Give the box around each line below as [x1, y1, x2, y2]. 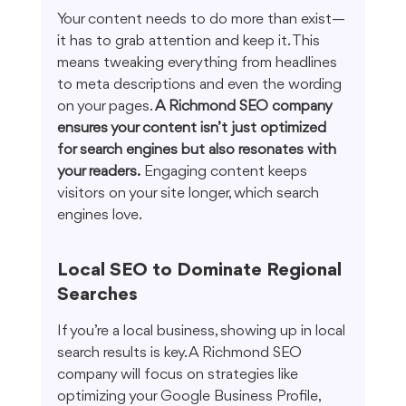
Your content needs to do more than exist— [56, 12, 345, 28]
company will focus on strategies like [56, 367, 302, 383]
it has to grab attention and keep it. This [56, 34, 324, 50]
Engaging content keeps [140, 164, 311, 180]
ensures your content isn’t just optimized [56, 121, 330, 137]
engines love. [56, 208, 142, 224]
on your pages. [56, 99, 155, 115]
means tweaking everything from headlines [56, 55, 341, 72]
